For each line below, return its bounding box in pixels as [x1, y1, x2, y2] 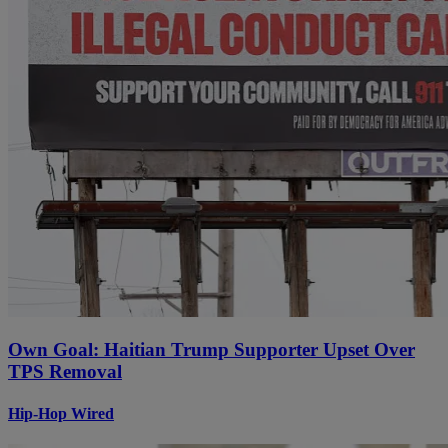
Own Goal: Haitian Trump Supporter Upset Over [8, 339, 415, 361]
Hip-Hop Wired [8, 404, 114, 422]
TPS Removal [8, 361, 122, 383]
